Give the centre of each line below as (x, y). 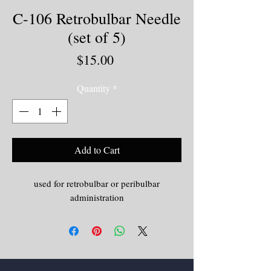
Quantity (93, 88)
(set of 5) (97, 37)
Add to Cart (97, 149)
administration (97, 197)
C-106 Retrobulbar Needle (97, 18)
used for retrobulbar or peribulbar (97, 183)
